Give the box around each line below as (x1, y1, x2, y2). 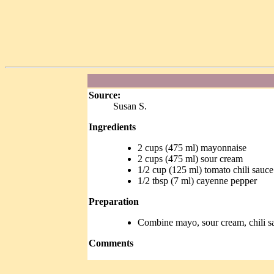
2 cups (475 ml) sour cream (138, 154, 243, 164)
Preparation (89, 196, 139, 207)
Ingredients (89, 122, 136, 132)
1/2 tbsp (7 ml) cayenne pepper (138, 176, 257, 186)
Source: (89, 90, 120, 100)
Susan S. (113, 101, 147, 111)
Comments (89, 238, 133, 248)
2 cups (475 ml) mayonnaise (138, 143, 246, 153)
